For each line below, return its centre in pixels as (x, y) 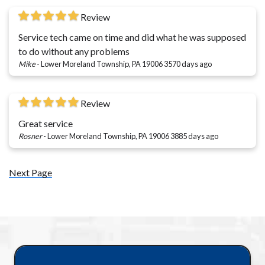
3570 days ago (188, 64)
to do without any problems (74, 51)
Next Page (30, 172)
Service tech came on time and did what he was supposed (132, 37)
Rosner (30, 136)
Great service (46, 123)
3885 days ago (194, 136)
